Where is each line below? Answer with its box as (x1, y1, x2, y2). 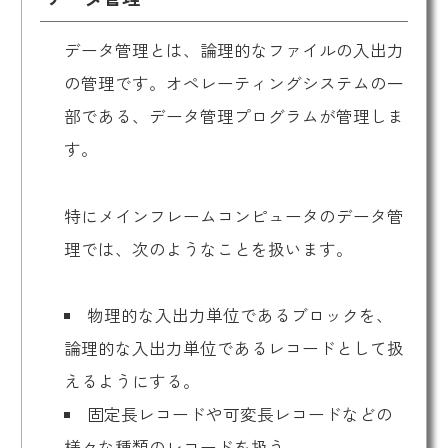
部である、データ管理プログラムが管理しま (63, 104, 404, 129)
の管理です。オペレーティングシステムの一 (63, 71, 404, 96)
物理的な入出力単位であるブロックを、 (87, 303, 394, 328)
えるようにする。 (63, 369, 200, 394)
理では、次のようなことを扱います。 (63, 236, 353, 261)
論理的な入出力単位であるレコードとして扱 (63, 336, 404, 361)
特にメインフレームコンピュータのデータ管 (63, 203, 404, 228)
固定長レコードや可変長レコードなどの (87, 402, 394, 427)
